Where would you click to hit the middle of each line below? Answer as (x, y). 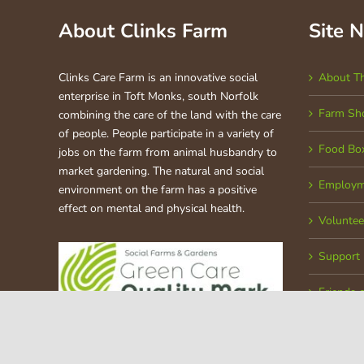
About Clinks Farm (143, 30)
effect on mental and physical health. (152, 208)
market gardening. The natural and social (161, 171)
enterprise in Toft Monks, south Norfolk (158, 96)
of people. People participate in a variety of (166, 133)
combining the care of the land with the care (170, 115)
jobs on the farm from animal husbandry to (168, 152)
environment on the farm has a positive (158, 189)
